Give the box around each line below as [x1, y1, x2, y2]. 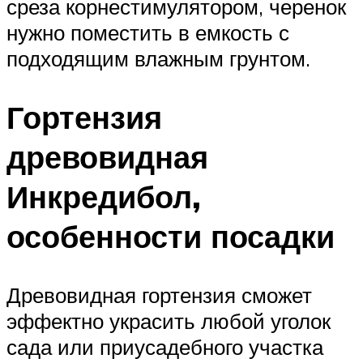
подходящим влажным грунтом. [6, 45, 310, 72]
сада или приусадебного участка [6, 333, 323, 360]
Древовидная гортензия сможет [6, 281, 312, 308]
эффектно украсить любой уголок [6, 307, 331, 334]
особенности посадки [6, 216, 335, 256]
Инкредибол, [6, 176, 201, 216]
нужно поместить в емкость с [6, 19, 289, 46]
